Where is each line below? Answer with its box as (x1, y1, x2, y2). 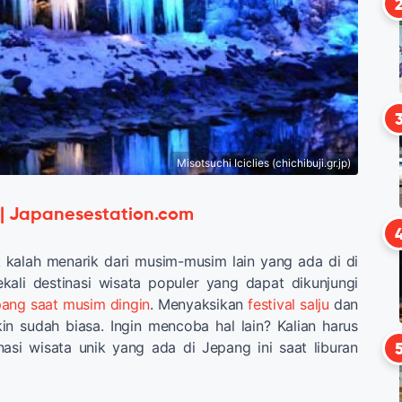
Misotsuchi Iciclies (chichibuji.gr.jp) (177, 155, 351, 170)
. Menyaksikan (150, 294, 244, 313)
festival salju (243, 294, 329, 313)
